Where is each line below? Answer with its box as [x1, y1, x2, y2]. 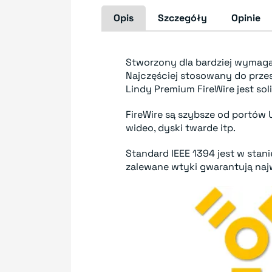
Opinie [231, 12, 260, 24]
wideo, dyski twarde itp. [126, 121, 236, 134]
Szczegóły [158, 12, 207, 24]
